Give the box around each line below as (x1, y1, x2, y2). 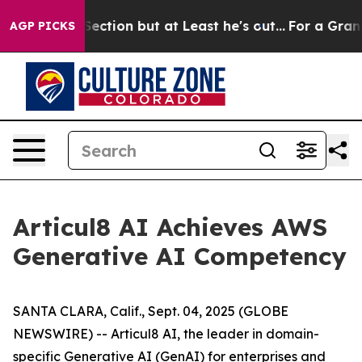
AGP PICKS (10, 19, 75, 33)
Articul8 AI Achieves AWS (13, 212, 327, 242)
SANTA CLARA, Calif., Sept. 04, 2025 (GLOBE (13, 303, 288, 319)
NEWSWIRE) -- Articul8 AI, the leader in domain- (13, 326, 319, 342)
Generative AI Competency (13, 241, 347, 271)
